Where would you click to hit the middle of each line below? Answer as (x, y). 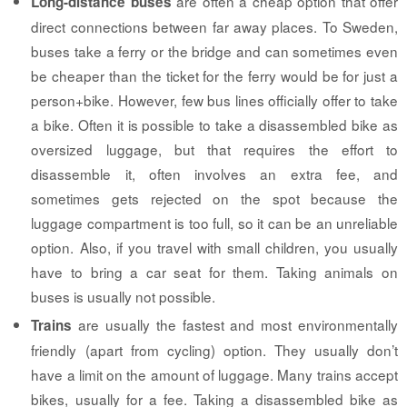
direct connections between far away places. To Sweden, (214, 27)
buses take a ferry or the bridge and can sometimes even (214, 51)
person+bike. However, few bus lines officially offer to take (214, 100)
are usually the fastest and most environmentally (235, 325)
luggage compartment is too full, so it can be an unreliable (214, 223)
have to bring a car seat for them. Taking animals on (214, 272)
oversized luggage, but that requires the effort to (214, 149)
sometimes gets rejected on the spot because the (214, 199)
